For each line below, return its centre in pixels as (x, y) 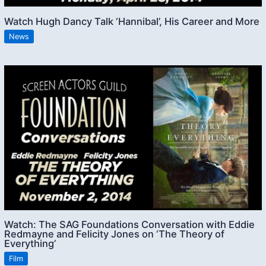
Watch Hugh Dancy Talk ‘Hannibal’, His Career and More (132, 21)
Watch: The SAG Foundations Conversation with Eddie (130, 224)
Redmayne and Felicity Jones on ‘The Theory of (115, 234)
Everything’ (30, 243)
